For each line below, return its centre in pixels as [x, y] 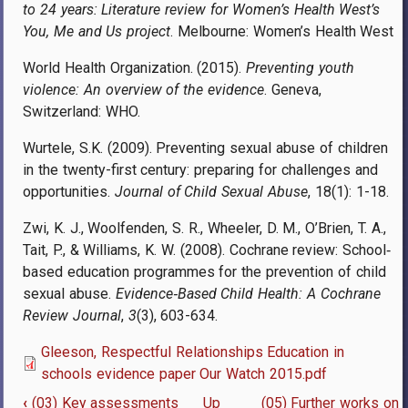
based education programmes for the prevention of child [204, 271]
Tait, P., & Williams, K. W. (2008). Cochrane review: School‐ [207, 250]
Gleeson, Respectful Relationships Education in [193, 352]
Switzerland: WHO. [82, 111]
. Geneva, [293, 89]
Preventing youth [301, 67]
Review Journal [72, 315]
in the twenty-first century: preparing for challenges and [200, 169]
